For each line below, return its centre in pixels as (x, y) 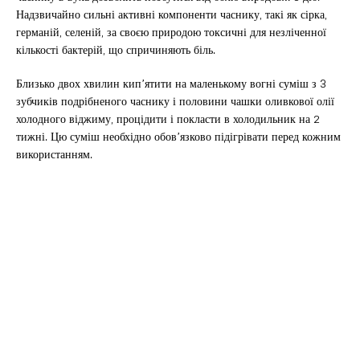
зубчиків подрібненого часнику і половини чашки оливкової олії (175, 101)
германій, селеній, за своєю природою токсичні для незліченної (171, 32)
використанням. (54, 154)
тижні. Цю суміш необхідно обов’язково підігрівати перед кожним (178, 137)
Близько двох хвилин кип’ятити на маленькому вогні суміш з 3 (171, 84)
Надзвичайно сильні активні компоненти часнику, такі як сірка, (172, 14)
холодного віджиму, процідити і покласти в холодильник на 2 (168, 119)
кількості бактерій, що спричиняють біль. (116, 50)
